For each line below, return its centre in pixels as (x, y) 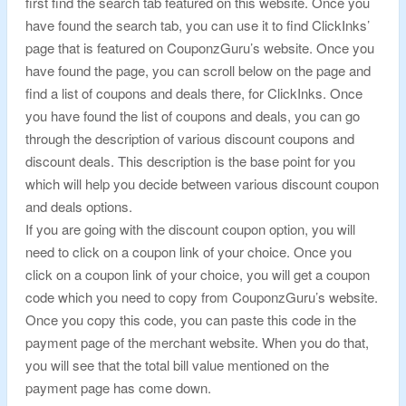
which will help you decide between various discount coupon (202, 184)
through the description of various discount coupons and (190, 138)
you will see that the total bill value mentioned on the (177, 365)
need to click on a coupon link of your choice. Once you (188, 251)
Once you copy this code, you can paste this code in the (191, 319)
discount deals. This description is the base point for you (190, 161)
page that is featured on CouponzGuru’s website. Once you (200, 48)
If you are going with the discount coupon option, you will (190, 229)
